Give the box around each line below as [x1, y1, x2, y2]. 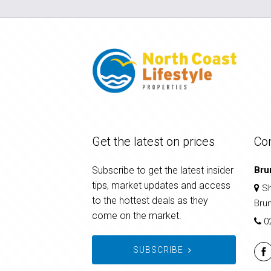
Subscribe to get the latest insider [92, 164, 233, 176]
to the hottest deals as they [92, 194, 208, 206]
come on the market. [92, 209, 181, 221]
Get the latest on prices [92, 134, 215, 149]
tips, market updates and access [92, 179, 230, 191]
